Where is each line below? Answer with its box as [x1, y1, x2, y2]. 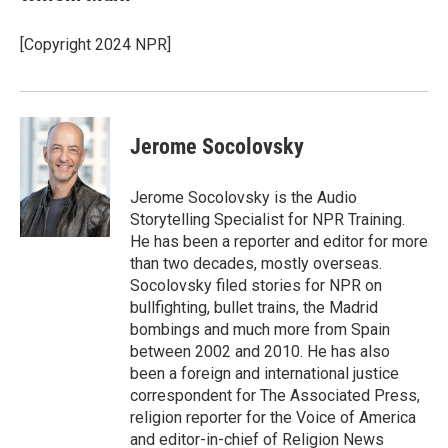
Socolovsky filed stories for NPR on [130, 276, 382, 295]
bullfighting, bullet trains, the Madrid [130, 298, 378, 317]
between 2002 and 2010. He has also [130, 342, 390, 361]
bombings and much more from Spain [130, 320, 390, 339]
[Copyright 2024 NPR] [20, 35, 171, 54]
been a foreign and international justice [130, 364, 399, 383]
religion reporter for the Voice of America [130, 408, 416, 427]
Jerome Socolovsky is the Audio [130, 188, 357, 207]
